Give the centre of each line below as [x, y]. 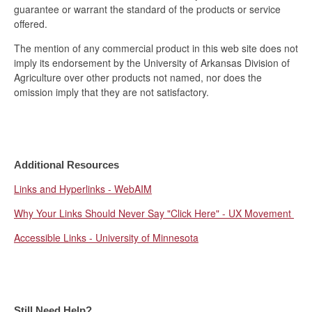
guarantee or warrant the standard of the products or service [147, 9]
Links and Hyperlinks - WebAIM [83, 188]
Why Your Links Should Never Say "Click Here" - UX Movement [154, 213]
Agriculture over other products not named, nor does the [138, 77]
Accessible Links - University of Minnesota [106, 237]
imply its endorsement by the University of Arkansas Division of [152, 62]
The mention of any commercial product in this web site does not [156, 48]
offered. [31, 23]
